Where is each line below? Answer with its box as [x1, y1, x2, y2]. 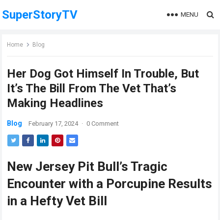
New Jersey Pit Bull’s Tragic [7, 159, 168, 174]
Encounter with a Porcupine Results [7, 176, 213, 191]
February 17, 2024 [28, 120, 79, 127]
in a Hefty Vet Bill [7, 193, 108, 208]
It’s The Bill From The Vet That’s [7, 82, 177, 95]
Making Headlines [7, 96, 104, 110]
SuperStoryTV [2, 8, 78, 22]
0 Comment [86, 120, 119, 127]
